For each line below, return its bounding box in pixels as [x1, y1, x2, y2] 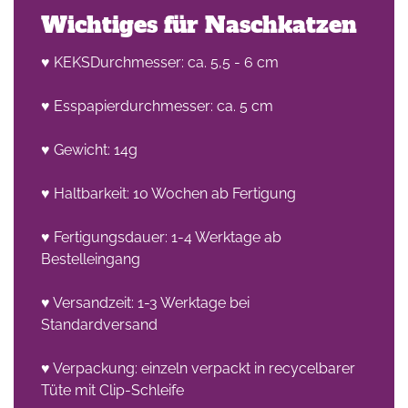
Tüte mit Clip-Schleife [41, 382, 184, 399]
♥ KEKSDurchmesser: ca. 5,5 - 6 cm [41, 54, 279, 71]
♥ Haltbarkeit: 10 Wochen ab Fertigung [41, 185, 296, 202]
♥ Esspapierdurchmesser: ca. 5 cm [41, 97, 273, 115]
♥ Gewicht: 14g [41, 141, 138, 158]
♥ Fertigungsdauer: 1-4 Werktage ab [41, 229, 281, 246]
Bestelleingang [41, 250, 140, 268]
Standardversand [41, 316, 158, 333]
